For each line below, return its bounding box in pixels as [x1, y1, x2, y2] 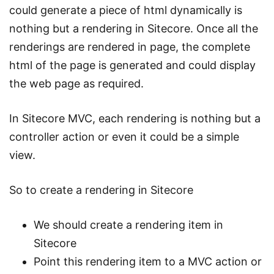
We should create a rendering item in [34, 218, 223, 232]
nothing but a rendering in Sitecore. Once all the [9, 22, 258, 35]
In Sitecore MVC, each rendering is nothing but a [9, 112, 261, 125]
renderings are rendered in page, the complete [9, 40, 250, 54]
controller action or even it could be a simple [9, 130, 239, 144]
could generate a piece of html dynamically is [9, 4, 242, 17]
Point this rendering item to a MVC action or [34, 255, 262, 268]
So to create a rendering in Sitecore [9, 183, 193, 197]
